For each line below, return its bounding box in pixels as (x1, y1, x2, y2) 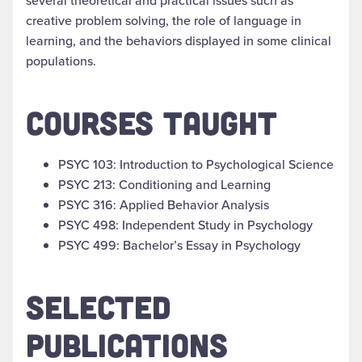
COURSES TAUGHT (26, 102, 277, 141)
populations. (26, 51, 96, 70)
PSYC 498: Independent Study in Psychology (58, 215, 313, 234)
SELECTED (26, 286, 171, 326)
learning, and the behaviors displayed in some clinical (26, 31, 331, 50)
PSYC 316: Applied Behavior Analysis (58, 195, 269, 214)
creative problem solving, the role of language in (26, 11, 301, 30)
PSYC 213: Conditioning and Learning (58, 175, 271, 194)
